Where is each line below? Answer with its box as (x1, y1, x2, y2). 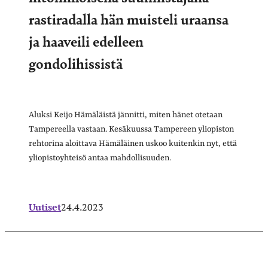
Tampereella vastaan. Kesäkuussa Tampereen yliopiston (29, 124, 234, 134)
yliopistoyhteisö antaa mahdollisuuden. (29, 153, 171, 163)
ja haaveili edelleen (29, 30, 144, 51)
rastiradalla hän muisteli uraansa (29, 8, 229, 29)
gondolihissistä (29, 52, 123, 73)
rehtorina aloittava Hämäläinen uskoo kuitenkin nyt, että (29, 138, 237, 148)
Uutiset (29, 200, 61, 214)
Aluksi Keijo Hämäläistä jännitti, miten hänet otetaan (29, 109, 223, 120)
